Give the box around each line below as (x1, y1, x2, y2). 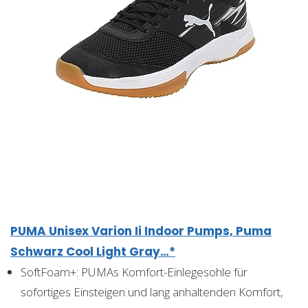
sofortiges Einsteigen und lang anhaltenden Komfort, (21, 283, 283, 300)
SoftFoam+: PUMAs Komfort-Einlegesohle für (21, 263, 247, 280)
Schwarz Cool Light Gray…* (10, 243, 175, 260)
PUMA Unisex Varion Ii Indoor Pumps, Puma (10, 222, 272, 239)
